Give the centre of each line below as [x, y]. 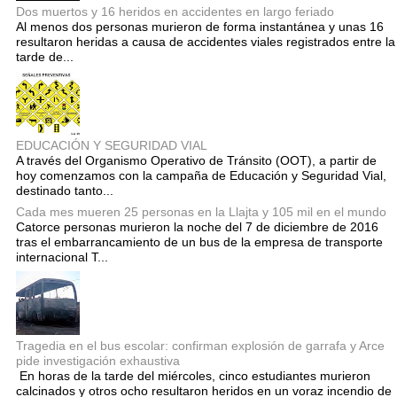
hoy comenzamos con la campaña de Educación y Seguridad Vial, [201, 176]
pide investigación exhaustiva [98, 361]
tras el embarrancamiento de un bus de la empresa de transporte [199, 242]
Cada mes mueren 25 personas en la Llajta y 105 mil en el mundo [201, 212]
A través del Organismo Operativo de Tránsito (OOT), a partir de [196, 161]
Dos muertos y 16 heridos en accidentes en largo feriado [175, 11]
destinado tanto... [65, 191]
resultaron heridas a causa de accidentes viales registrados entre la [206, 41]
